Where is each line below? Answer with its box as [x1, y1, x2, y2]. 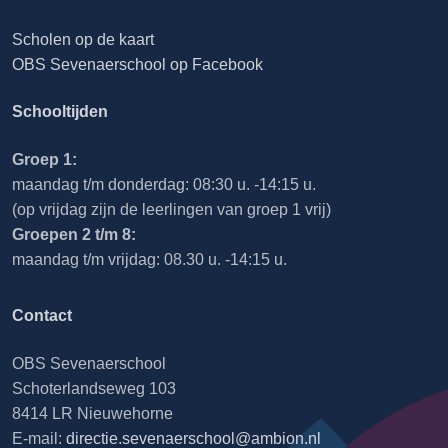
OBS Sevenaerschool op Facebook [12, 56, 263, 74]
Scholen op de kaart [12, 31, 154, 49]
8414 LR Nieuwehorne [12, 405, 173, 423]
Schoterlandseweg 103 [12, 380, 176, 398]
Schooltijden [12, 103, 108, 121]
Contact [12, 307, 72, 325]
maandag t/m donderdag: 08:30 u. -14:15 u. [12, 176, 316, 194]
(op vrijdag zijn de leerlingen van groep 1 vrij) [12, 201, 331, 219]
